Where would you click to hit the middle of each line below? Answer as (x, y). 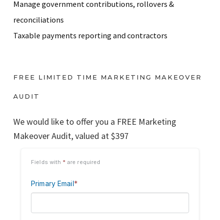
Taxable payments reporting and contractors (90, 36)
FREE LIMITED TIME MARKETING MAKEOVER (108, 77)
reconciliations (39, 20)
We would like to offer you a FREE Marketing (95, 122)
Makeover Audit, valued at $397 (71, 136)
